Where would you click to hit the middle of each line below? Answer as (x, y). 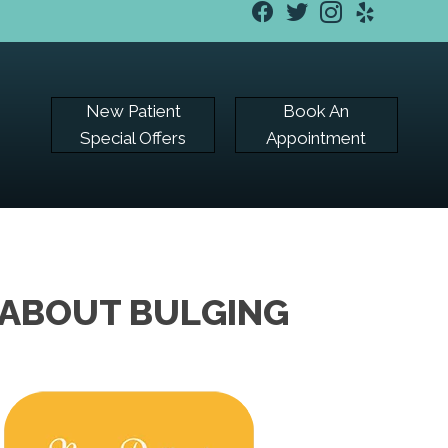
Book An (316, 111)
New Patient (133, 111)
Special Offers (133, 138)
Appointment (316, 138)
